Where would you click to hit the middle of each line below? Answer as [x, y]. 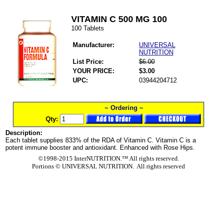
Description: [24, 133]
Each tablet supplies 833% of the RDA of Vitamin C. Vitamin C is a [101, 140]
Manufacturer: [94, 45]
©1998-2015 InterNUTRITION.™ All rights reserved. [109, 158]
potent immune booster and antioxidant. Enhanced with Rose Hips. [100, 148]
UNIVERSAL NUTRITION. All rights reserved [123, 166]
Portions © [46, 166]
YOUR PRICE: [94, 71]
